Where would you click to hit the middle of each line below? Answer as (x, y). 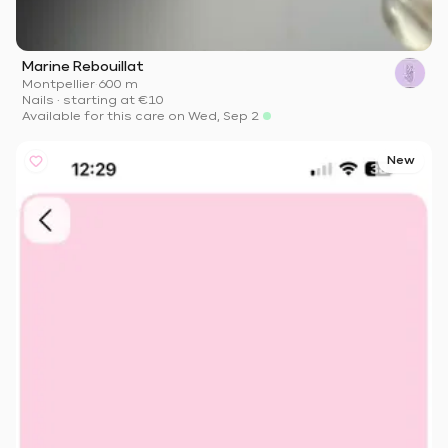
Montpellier (58, 85)
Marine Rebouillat (83, 67)
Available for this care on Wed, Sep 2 (140, 117)
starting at (99, 101)
